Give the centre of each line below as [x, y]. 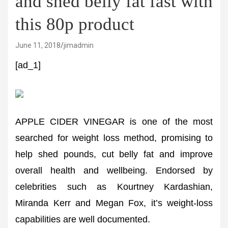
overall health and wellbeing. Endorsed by [114, 170]
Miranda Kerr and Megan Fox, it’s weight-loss [114, 203]
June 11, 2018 [38, 45]
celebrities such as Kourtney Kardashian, [114, 187]
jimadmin [79, 45]
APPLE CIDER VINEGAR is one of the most [114, 122]
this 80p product [75, 24]
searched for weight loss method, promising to [114, 138]
